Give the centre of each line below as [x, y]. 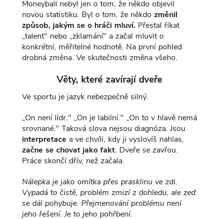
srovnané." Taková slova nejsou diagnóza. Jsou [103, 129]
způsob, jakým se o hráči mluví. [78, 26]
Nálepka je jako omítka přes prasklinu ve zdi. [99, 182]
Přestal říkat [157, 26]
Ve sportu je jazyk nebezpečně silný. [85, 97]
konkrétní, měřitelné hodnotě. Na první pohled [102, 47]
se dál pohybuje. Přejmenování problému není [101, 203]
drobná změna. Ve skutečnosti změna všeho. [99, 58]
